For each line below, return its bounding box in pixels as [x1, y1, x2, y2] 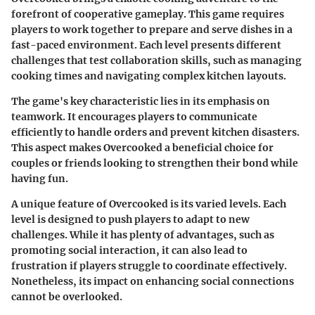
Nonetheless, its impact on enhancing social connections [11, 274, 294, 288]
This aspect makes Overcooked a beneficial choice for [11, 141, 274, 154]
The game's [11, 94, 70, 108]
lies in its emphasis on [158, 94, 270, 108]
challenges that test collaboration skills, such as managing [11, 53, 302, 67]
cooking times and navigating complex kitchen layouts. [11, 69, 286, 82]
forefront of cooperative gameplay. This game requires [11, 7, 284, 20]
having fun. [11, 172, 68, 185]
